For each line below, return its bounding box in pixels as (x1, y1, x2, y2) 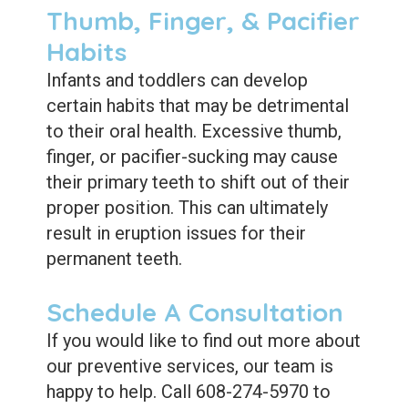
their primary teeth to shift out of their (46, 170, 350, 193)
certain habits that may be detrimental (46, 94, 349, 117)
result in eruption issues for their (46, 221, 306, 244)
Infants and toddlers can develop (46, 68, 308, 91)
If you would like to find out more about (46, 329, 361, 352)
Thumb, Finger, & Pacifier (46, 4, 360, 36)
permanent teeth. (46, 247, 182, 270)
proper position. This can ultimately (46, 196, 328, 219)
